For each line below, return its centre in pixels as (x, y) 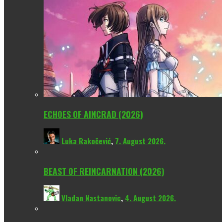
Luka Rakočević (86, 141)
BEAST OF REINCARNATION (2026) (104, 171)
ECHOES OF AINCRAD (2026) (93, 114)
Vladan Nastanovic (91, 198)
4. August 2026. (150, 198)
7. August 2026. (140, 141)
